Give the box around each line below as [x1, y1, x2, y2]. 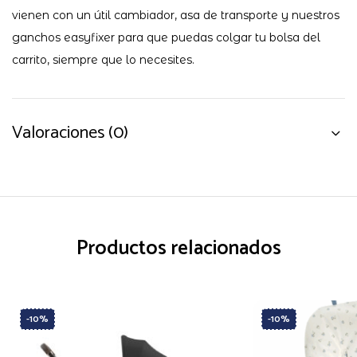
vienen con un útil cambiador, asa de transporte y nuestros [12, 8, 339, 23]
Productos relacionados [76, 232, 281, 266]
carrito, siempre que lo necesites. [12, 53, 194, 68]
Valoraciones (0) [12, 119, 128, 148]
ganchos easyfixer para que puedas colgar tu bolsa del [12, 30, 320, 45]
